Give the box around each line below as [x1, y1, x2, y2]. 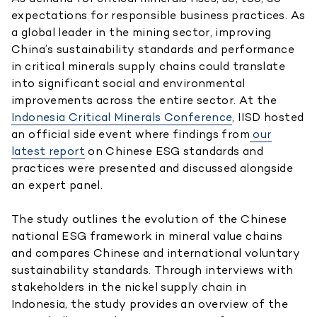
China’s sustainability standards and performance [11, 42, 295, 57]
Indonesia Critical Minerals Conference [11, 110, 233, 125]
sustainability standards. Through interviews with [11, 263, 294, 277]
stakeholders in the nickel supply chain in [11, 279, 246, 294]
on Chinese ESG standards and [84, 144, 263, 158]
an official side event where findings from [11, 127, 250, 142]
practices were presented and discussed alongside [11, 161, 294, 175]
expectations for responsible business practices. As [11, 8, 306, 23]
